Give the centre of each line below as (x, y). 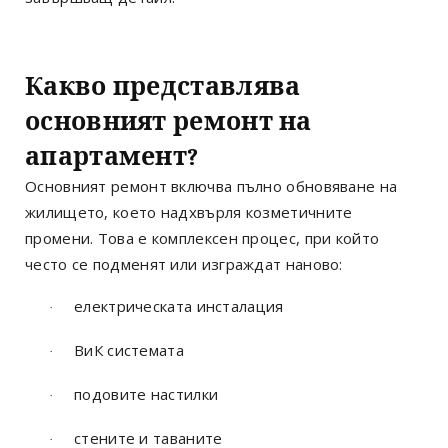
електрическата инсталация (179, 305)
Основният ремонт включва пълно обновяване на (211, 185)
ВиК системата (129, 349)
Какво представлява (163, 86)
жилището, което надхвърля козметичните (189, 211)
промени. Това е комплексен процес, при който (202, 237)
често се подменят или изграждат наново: (184, 263)
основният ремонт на (168, 121)
